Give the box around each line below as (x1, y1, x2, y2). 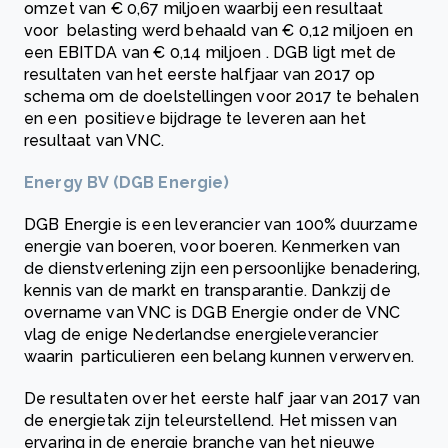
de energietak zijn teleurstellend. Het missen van (24, 411, 402, 431)
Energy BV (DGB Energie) (24, 173, 233, 193)
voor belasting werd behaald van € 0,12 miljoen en (24, 21, 414, 41)
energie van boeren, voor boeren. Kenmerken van (24, 237, 405, 257)
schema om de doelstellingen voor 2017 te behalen (24, 87, 419, 107)
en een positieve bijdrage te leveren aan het (24, 109, 367, 129)
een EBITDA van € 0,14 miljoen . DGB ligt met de (24, 43, 401, 63)
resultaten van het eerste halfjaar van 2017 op (24, 65, 376, 85)
